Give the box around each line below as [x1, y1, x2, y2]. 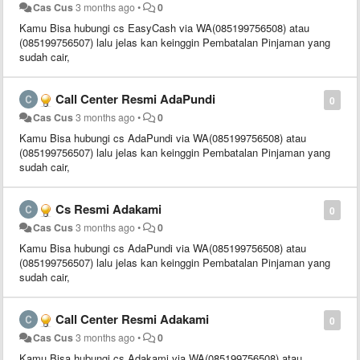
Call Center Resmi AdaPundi [55, 89, 215, 108]
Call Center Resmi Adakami [55, 309, 209, 328]
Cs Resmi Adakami [55, 199, 162, 218]
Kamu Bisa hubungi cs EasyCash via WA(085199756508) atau [19, 19, 309, 35]
